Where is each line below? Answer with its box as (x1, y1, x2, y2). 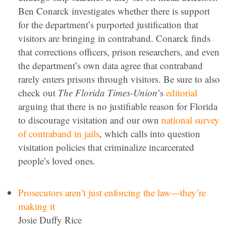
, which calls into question (99, 127, 200, 140)
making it (18, 200, 55, 212)
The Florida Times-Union (58, 86, 157, 99)
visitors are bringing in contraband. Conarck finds (18, 32, 210, 44)
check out (18, 86, 58, 99)
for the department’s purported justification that (18, 18, 198, 31)
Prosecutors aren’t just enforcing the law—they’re (18, 186, 206, 199)
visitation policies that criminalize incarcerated (18, 141, 194, 153)
